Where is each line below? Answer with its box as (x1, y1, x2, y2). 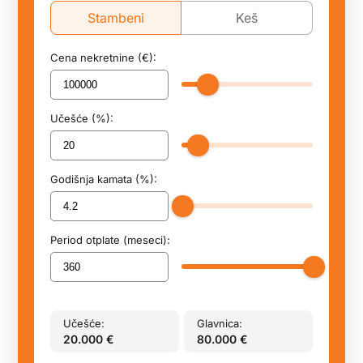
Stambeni (88, 10, 145, 26)
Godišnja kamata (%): (50, 173, 158, 186)
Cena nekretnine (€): (50, 51, 157, 64)
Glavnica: (197, 317, 243, 330)
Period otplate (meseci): (50, 233, 171, 246)
